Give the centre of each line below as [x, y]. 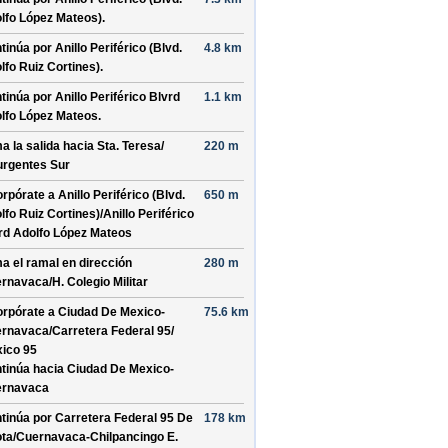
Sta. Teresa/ [130, 146]
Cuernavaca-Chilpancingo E [95, 437]
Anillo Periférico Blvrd [117, 97]
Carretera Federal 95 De [124, 418]
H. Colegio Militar [100, 282]
